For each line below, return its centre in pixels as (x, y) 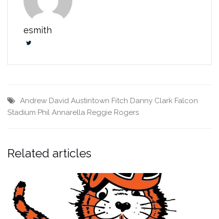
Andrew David (44, 101)
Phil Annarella (61, 113)
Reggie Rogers (113, 113)
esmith (38, 30)
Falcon (186, 101)
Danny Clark (151, 101)
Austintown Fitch (99, 101)
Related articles (49, 153)
